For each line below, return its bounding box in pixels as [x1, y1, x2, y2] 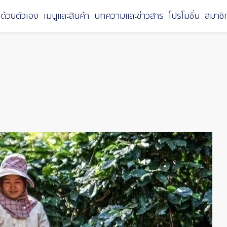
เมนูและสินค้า [43, 9, 89, 23]
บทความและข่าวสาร [94, 9, 164, 23]
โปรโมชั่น [168, 9, 200, 23]
